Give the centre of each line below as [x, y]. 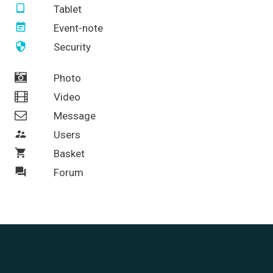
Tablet [67, 9]
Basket [69, 153]
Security [72, 47]
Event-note [78, 28]
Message [74, 115]
